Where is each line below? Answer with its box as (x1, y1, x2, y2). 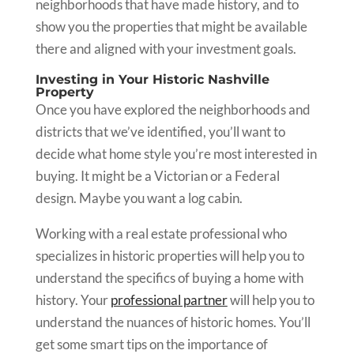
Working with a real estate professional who (35, 225, 287, 242)
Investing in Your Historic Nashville (35, 72, 269, 87)
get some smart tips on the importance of (35, 336, 268, 352)
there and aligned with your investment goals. (35, 40, 299, 57)
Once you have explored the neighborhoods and (35, 101, 311, 118)
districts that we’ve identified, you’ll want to (35, 123, 285, 140)
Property (35, 85, 98, 100)
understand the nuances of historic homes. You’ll (35, 314, 311, 330)
